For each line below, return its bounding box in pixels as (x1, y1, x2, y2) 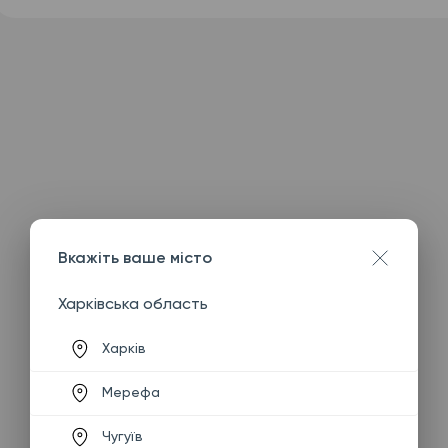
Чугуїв (102, 428, 143, 444)
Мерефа (102, 384, 160, 400)
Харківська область (58, 293, 208, 313)
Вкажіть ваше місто (58, 247, 212, 267)
